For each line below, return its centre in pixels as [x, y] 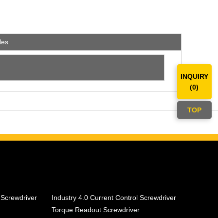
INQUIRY [194, 77]
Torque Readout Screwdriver [96, 210]
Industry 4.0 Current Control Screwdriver [114, 198]
